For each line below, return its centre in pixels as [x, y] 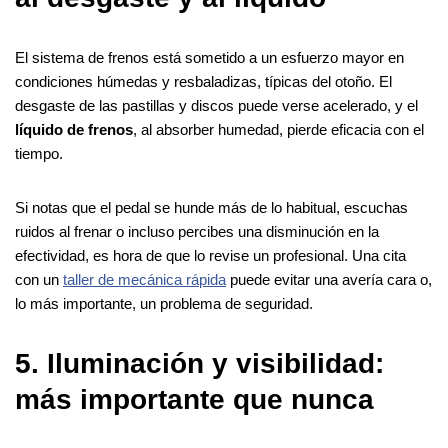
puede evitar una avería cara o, [329, 279]
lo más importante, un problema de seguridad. [164, 303]
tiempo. [39, 153]
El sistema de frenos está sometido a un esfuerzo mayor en [209, 57]
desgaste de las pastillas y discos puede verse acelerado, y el [216, 105]
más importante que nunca [194, 399]
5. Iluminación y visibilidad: [199, 363]
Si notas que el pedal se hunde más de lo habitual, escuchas [211, 207]
